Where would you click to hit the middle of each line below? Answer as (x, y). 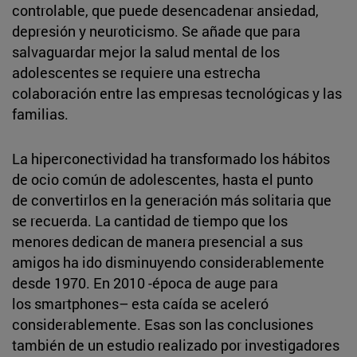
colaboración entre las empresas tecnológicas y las (177, 93)
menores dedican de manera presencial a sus (157, 241)
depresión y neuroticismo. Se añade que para (156, 31)
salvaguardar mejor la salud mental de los (146, 51)
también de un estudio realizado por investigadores (176, 345)
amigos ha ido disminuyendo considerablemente (168, 262)
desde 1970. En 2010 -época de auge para (145, 282)
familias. (40, 114)
